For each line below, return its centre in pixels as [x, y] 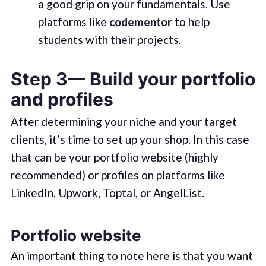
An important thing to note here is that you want [132, 256]
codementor [140, 21]
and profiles [62, 99]
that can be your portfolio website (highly [114, 157]
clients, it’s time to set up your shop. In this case [130, 140]
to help [191, 21]
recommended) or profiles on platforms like [118, 175]
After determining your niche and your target [123, 122]
